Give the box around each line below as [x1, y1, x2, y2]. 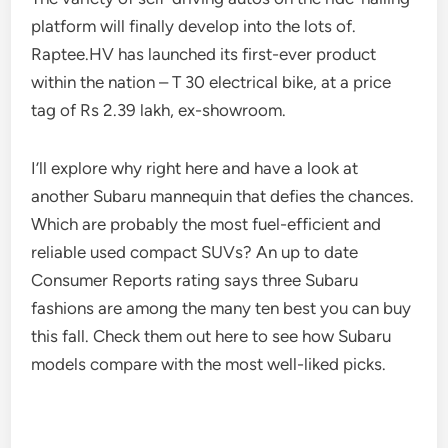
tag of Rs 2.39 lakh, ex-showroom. [31, 100, 287, 120]
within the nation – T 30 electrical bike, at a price [31, 72, 392, 92]
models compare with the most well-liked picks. [31, 354, 387, 374]
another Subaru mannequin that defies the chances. [31, 186, 415, 206]
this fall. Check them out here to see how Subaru [31, 326, 392, 346]
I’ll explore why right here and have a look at [31, 158, 359, 178]
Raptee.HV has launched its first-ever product [31, 44, 377, 64]
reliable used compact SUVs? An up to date [31, 242, 359, 262]
